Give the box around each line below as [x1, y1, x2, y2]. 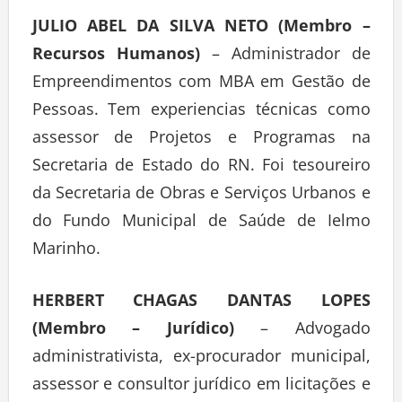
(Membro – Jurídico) [31, 320, 234, 343]
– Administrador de [211, 46, 371, 68]
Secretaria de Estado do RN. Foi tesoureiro [31, 157, 371, 179]
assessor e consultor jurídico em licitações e [31, 376, 371, 398]
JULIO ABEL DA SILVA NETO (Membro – [31, 18, 371, 40]
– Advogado [233, 320, 371, 343]
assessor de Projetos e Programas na [31, 129, 371, 152]
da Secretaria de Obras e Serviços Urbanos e [31, 185, 371, 207]
